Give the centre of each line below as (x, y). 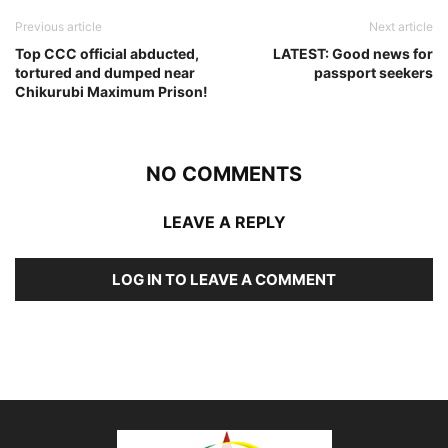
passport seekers (373, 72)
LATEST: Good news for (353, 53)
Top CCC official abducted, (107, 53)
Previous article (58, 26)
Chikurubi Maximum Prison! (111, 91)
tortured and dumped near (105, 72)
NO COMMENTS (224, 173)
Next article (401, 26)
